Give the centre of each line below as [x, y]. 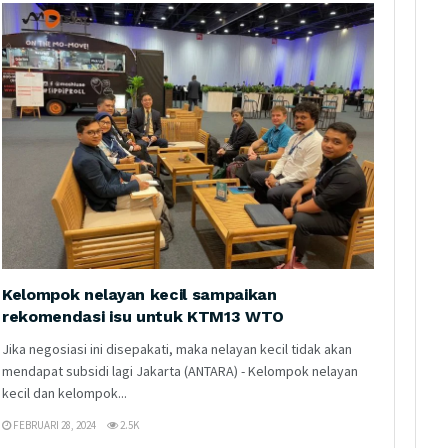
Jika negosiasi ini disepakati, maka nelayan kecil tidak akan [177, 348]
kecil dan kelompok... [64, 392]
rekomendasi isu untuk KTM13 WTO [143, 316]
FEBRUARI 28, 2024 [53, 424]
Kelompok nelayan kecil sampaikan [139, 294]
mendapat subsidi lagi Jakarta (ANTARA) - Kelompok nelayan [180, 370]
